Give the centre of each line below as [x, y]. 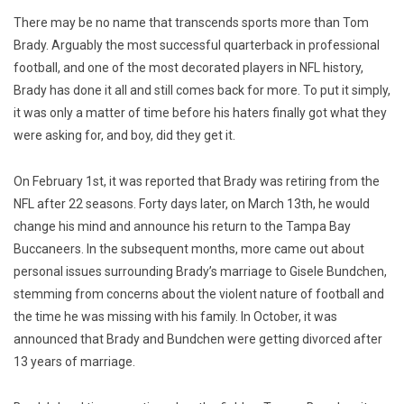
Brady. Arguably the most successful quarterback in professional [197, 46]
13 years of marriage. [74, 362]
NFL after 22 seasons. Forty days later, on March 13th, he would [192, 204]
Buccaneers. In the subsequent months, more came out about [189, 249]
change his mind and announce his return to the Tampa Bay [182, 227]
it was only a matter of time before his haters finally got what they [200, 113]
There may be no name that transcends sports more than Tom [191, 23]
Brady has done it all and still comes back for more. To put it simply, [202, 91]
